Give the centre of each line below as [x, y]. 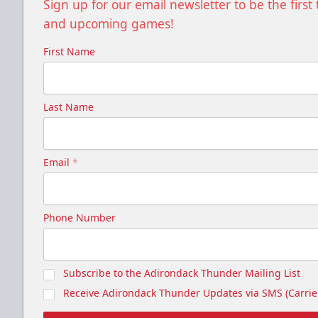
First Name [69, 51]
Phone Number [79, 217]
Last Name [68, 106]
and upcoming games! [109, 23]
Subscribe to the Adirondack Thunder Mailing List [182, 273]
